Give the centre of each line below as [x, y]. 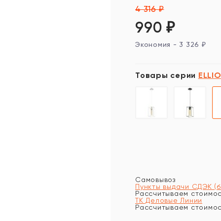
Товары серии [167, 75]
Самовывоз [155, 180]
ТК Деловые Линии [169, 200]
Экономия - [157, 44]
